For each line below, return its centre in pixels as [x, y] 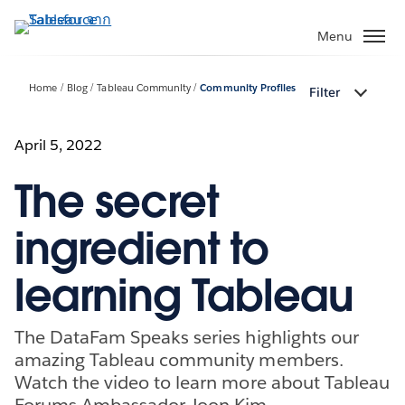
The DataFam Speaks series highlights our [187, 337]
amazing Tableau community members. [179, 359]
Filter [325, 93]
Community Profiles [248, 89]
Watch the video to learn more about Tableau [202, 382]
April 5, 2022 [59, 145]
